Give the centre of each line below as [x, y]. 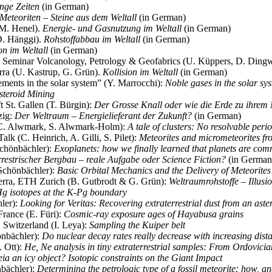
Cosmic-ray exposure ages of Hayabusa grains [154, 214]
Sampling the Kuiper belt [137, 225]
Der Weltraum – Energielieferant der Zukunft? [103, 115]
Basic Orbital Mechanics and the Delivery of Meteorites [164, 170]
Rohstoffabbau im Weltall [92, 39]
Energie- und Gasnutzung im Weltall [112, 28]
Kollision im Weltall [140, 72]
